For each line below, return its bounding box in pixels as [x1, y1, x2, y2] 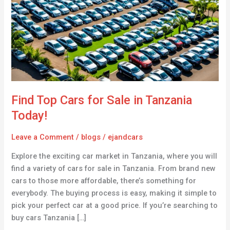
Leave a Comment [11, 132, 74, 142]
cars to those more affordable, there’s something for [11, 176, 197, 186]
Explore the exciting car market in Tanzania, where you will [11, 151, 218, 161]
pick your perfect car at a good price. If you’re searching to [11, 201, 218, 210]
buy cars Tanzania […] [11, 213, 87, 223]
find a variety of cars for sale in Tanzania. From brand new [11, 164, 216, 174]
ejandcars [108, 132, 143, 142]
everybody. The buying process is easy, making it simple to [11, 188, 217, 198]
